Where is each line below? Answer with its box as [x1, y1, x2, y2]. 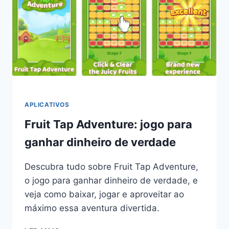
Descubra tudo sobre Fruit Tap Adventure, [25, 161, 198, 172]
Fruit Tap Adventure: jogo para [25, 117, 192, 131]
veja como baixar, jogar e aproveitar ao [25, 189, 184, 199]
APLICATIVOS [25, 100, 70, 108]
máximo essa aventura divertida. [25, 202, 159, 213]
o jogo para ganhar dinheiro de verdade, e [25, 175, 198, 186]
